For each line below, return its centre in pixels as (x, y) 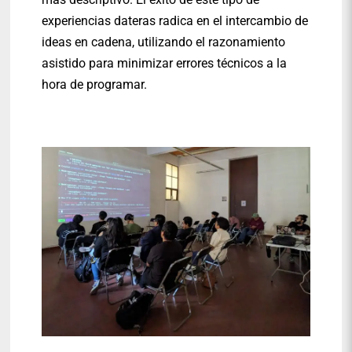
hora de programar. (95, 85)
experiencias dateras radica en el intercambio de (175, 21)
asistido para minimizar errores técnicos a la (165, 64)
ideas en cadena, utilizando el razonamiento (164, 42)
